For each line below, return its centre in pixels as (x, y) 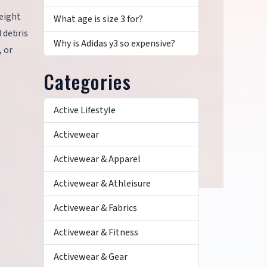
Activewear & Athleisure (102, 184)
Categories (87, 81)
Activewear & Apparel (97, 159)
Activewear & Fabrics (95, 208)
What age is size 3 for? (98, 19)
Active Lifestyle (85, 110)
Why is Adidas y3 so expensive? (114, 44)
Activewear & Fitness (96, 232)
